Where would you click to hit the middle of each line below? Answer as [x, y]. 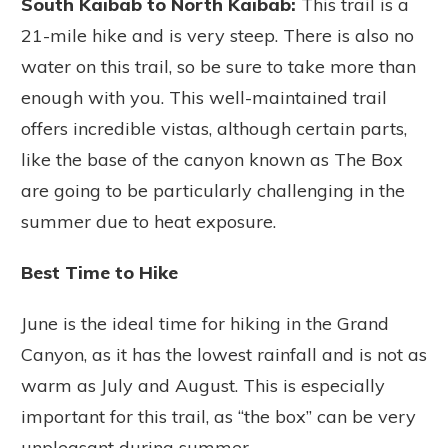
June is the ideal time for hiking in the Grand [205, 324]
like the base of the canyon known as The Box [212, 160]
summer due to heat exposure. [148, 222]
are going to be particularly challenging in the [213, 191]
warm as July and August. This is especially [203, 386]
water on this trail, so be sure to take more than [218, 67]
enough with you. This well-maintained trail [204, 98]
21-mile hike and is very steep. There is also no [217, 36]
